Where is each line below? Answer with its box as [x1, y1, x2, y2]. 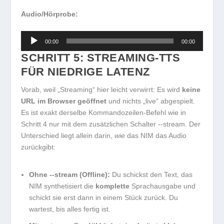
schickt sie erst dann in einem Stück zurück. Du [29, 193, 178, 202]
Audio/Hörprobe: [21, 9, 78, 18]
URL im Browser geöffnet [21, 97, 107, 105]
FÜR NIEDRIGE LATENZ [21, 65, 150, 78]
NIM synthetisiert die [29, 182, 96, 190]
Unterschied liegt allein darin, [21, 131, 115, 140]
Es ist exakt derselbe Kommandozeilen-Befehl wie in [21, 108, 186, 117]
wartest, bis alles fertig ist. [29, 205, 111, 213]
